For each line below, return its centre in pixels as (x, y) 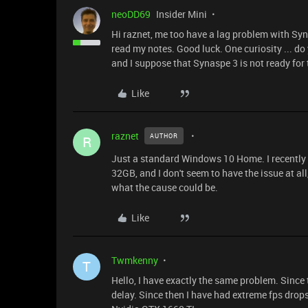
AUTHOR (164, 136)
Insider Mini (181, 14)
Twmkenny (135, 260)
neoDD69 (131, 14)
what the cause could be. (165, 187)
